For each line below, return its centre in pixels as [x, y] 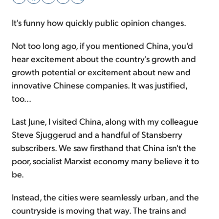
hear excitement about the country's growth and [104, 58]
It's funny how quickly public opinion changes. [99, 22]
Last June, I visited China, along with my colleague [105, 121]
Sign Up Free [109, 28]
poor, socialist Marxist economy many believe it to [105, 161]
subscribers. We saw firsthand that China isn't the [104, 147]
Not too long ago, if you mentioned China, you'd [102, 45]
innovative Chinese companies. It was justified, [99, 85]
